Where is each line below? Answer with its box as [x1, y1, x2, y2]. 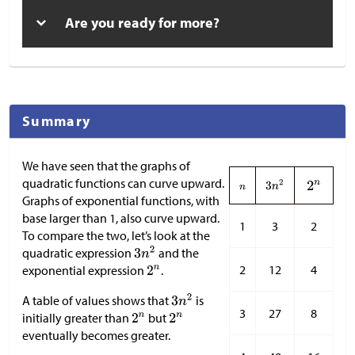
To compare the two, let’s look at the [22, 227, 210, 244]
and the [155, 245, 199, 261]
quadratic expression [22, 245, 134, 261]
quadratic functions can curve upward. [22, 175, 224, 192]
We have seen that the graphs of [22, 158, 190, 174]
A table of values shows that [22, 292, 171, 309]
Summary [22, 112, 91, 131]
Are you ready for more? [65, 13, 219, 32]
